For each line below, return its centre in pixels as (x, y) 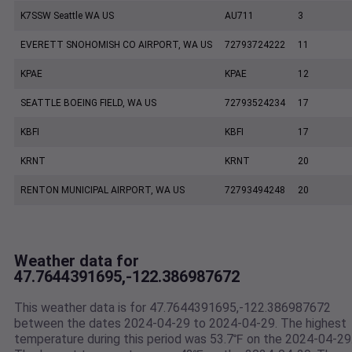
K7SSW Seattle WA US (67, 16)
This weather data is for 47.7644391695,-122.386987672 (172, 308)
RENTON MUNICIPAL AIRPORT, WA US (103, 191)
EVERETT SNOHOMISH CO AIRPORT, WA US (116, 45)
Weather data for (77, 261)
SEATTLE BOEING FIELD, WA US (88, 103)
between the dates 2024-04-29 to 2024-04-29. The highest (180, 324)
